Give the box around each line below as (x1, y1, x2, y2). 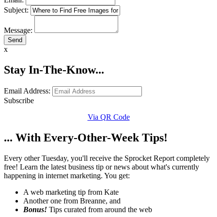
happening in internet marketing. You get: (4, 171, 130, 180)
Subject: (4, 6, 29, 15)
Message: (4, 26, 32, 35)
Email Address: (4, 86, 50, 95)
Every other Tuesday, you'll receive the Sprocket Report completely (4, 154, 210, 162)
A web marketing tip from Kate (23, 187, 119, 196)
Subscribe (4, 96, 34, 105)
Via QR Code (87, 112, 130, 121)
